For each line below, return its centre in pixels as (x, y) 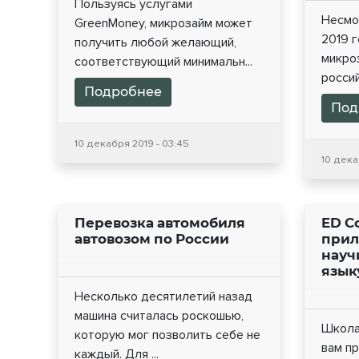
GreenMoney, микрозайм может (163, 24)
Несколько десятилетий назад (163, 297)
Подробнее (123, 92)
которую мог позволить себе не (167, 335)
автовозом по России (152, 239)
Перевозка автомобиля (160, 223)
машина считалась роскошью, (159, 316)
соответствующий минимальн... (163, 62)
